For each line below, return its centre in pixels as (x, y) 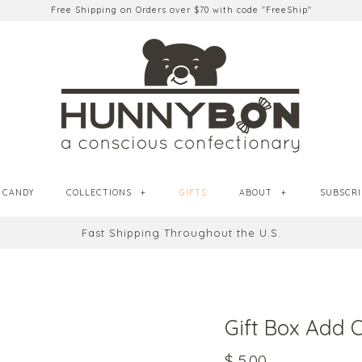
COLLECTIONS (100, 192)
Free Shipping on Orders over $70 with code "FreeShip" (181, 10)
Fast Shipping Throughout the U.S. (181, 232)
